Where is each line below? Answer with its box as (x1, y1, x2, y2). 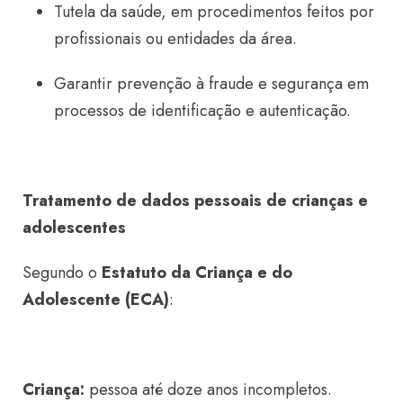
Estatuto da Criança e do (102, 260, 292, 284)
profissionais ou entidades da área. (54, 26, 297, 50)
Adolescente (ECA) (22, 287, 169, 311)
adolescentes (22, 215, 126, 239)
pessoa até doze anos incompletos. (85, 377, 332, 401)
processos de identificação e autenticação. (54, 98, 351, 122)
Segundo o (22, 260, 102, 284)
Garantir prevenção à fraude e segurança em (54, 71, 369, 95)
